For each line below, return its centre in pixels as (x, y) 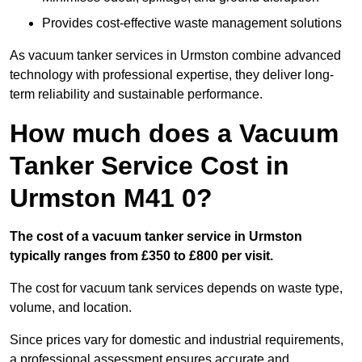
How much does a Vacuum (174, 134)
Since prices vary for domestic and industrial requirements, (177, 340)
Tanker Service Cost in (149, 166)
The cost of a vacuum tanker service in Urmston (156, 237)
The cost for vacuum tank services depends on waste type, (176, 288)
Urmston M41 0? (111, 198)
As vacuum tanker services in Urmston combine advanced (175, 56)
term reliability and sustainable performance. (136, 95)
